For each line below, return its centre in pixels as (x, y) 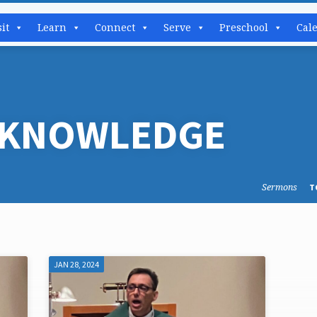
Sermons (280, 187)
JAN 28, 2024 (77, 264)
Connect (115, 27)
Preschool (244, 27)
